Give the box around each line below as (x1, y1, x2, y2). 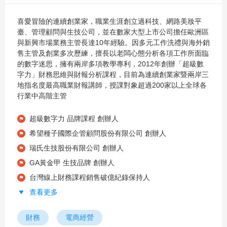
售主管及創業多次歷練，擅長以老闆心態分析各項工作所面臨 (17, 49, 209, 57)
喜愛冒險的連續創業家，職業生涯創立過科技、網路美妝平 (17, 17, 202, 25)
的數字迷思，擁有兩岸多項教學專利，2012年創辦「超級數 (17, 59, 204, 68)
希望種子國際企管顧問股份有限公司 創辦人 (29, 129, 166, 137)
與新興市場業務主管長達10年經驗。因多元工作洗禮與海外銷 (17, 38, 210, 47)
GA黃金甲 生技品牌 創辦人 (29, 158, 115, 167)
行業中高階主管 (17, 91, 67, 100)
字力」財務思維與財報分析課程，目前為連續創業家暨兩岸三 (17, 70, 209, 79)
